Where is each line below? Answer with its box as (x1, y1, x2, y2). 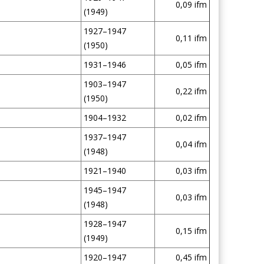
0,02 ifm (175, 112, 207, 123)
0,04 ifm (175, 138, 207, 150)
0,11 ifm (175, 32, 207, 44)
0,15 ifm (175, 225, 207, 236)
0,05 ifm (175, 59, 207, 70)
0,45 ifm (175, 252, 207, 263)
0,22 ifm (175, 85, 207, 97)
